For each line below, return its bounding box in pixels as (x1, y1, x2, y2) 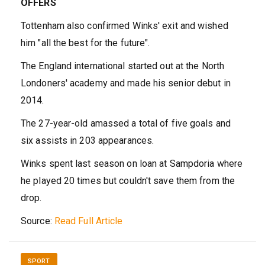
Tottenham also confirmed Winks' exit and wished (21, 20, 228, 31)
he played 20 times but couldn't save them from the (21, 174, 235, 186)
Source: (21, 215, 54, 227)
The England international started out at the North (21, 60, 225, 72)
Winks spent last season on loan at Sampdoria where (21, 157, 243, 169)
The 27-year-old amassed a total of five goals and (21, 117, 231, 129)
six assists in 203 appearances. (21, 134, 154, 146)
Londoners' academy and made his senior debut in (21, 77, 231, 89)
